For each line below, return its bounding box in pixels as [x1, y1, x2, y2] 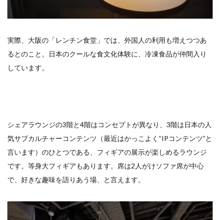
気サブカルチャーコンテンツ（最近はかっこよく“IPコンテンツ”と [7, 134, 212, 142]
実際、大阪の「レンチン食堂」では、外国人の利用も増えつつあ [7, 35, 207, 44]
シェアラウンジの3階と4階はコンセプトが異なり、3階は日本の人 [7, 120, 212, 129]
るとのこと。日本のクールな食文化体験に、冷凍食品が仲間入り [7, 49, 207, 58]
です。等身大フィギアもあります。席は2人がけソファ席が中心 [7, 161, 204, 170]
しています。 [7, 63, 49, 72]
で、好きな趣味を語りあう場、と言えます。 [7, 175, 145, 184]
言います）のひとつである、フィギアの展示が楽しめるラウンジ [7, 147, 207, 156]
